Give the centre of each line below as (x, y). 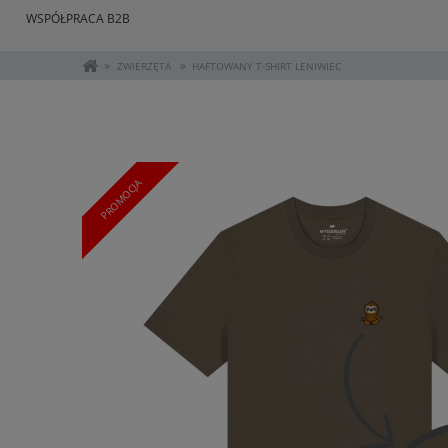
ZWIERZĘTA (143, 66)
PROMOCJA (121, 199)
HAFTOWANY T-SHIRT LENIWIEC (267, 66)
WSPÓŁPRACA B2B (78, 19)
